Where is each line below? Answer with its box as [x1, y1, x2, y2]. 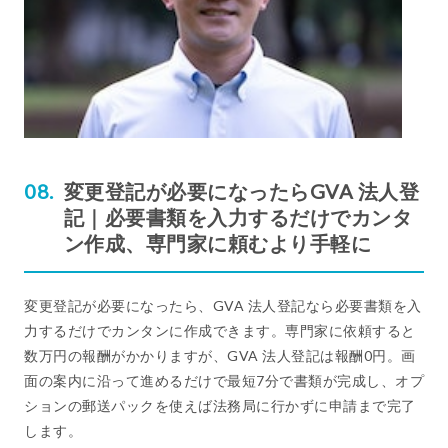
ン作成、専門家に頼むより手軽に [63, 230, 371, 255]
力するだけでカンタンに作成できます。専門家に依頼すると [24, 321, 416, 339]
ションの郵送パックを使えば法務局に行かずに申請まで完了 [24, 396, 416, 414]
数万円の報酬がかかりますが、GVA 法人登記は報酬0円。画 [24, 346, 416, 364]
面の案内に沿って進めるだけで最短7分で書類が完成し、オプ [24, 371, 424, 389]
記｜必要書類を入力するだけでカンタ [63, 204, 412, 229]
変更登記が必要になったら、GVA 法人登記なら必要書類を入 [24, 296, 422, 314]
